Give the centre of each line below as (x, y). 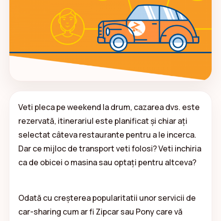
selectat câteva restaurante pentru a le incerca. (107, 134)
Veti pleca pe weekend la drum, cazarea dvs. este (109, 107)
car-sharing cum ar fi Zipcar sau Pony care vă (100, 211)
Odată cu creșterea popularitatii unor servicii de (107, 198)
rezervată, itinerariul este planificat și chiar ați (103, 121)
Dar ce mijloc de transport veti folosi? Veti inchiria (110, 148)
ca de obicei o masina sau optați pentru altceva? (107, 162)
